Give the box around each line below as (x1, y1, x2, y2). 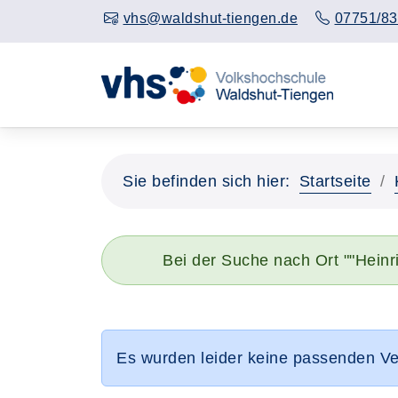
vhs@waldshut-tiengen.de (123, 11, 298, 26)
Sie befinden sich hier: (123, 171, 291, 190)
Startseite (298, 171, 371, 190)
